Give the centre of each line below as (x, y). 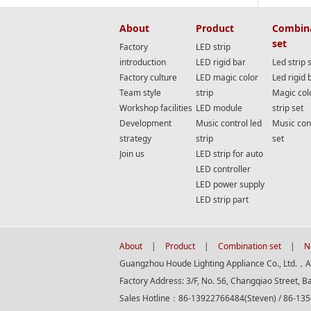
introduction (143, 62)
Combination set (250, 246)
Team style (140, 93)
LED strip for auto (229, 154)
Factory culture (148, 77)
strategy (135, 138)
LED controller (223, 169)
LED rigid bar (221, 62)
